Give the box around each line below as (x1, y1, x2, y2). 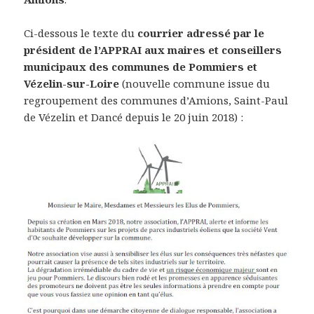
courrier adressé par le (137, 26, 265, 41)
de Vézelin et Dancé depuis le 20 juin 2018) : (24, 110, 244, 125)
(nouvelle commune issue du (119, 76, 271, 91)
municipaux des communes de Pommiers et (24, 60, 258, 74)
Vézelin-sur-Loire (24, 76, 120, 91)
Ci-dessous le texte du (24, 26, 138, 41)
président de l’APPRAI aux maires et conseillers (24, 43, 282, 57)
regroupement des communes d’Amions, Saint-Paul (24, 93, 289, 108)
